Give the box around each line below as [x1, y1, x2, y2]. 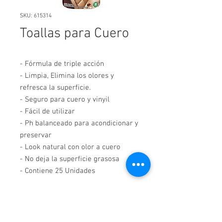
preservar [20, 131, 52, 140]
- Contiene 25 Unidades [20, 166, 95, 175]
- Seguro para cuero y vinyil [20, 95, 110, 104]
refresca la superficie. [20, 83, 91, 92]
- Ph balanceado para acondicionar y [20, 119, 138, 128]
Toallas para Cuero [20, 25, 129, 42]
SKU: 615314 [20, 12, 52, 19]
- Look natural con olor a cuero [20, 143, 120, 152]
